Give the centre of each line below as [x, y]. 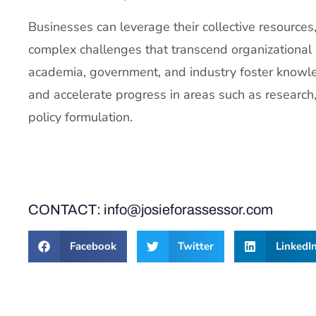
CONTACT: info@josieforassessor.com [151, 209]
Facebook [93, 247]
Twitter [196, 247]
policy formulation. [80, 117]
